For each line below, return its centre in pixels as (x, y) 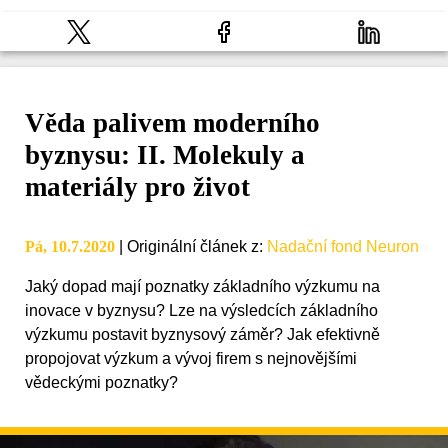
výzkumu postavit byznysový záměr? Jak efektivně (202, 335)
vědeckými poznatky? (101, 383)
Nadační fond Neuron (343, 247)
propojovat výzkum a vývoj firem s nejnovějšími (191, 359)
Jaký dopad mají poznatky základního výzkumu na (202, 287)
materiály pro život (137, 187)
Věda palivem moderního (172, 123)
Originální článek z (193, 247)
